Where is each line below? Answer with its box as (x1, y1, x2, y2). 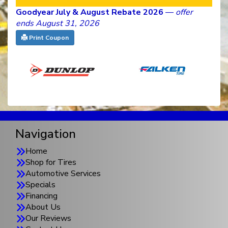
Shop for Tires (25, 157, 76, 168)
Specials (25, 179, 55, 191)
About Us (25, 202, 61, 213)
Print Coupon (27, 34, 69, 42)
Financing (25, 190, 58, 202)
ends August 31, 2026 (16, 18, 99, 30)
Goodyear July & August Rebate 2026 (16, 7, 163, 18)
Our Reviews (25, 213, 71, 224)
